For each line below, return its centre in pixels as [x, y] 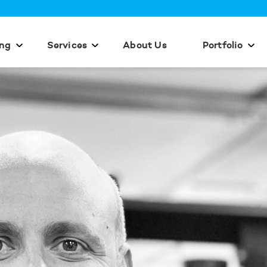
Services [67, 46]
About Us [145, 46]
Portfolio [223, 46]
